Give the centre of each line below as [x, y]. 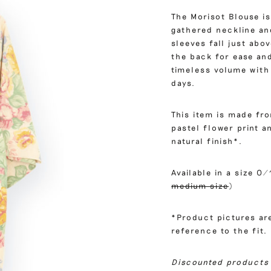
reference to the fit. [220, 231]
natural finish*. [207, 141]
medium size [200, 186]
